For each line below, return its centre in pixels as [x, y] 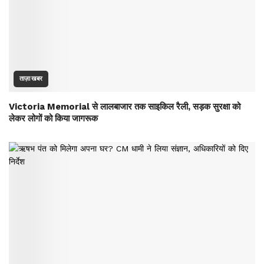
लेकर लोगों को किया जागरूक [53, 118]
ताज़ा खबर [31, 78]
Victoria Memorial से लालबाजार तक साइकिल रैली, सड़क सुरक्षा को [125, 106]
